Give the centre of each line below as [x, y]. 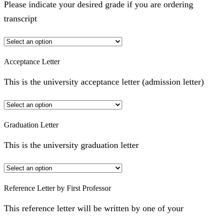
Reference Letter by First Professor [57, 188]
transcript [20, 19]
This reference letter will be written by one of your [94, 209]
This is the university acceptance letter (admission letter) [104, 82]
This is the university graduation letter [71, 145]
